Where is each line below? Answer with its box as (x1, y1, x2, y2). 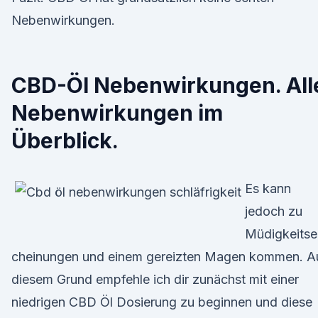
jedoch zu (245, 204, 302, 219)
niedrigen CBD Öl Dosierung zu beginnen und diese (11, 295, 312, 309)
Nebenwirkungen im (11, 100, 223, 126)
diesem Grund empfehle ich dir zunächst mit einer (11, 272, 299, 287)
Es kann (245, 181, 291, 196)
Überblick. (11, 128, 119, 153)
